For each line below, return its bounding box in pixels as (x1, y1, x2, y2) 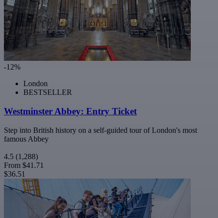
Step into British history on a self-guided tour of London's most (4, 126, 197, 134)
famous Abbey (4, 134, 49, 143)
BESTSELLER (23, 88, 72, 97)
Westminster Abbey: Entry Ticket (4, 106, 137, 117)
